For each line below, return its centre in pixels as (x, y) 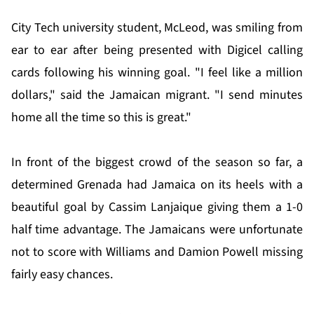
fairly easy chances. (62, 275)
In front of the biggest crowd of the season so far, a (157, 163)
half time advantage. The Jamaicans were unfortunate (157, 230)
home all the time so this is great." (101, 118)
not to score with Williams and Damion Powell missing (157, 252)
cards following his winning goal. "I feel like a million (157, 73)
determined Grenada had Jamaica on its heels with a (157, 185)
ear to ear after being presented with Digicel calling (157, 50)
